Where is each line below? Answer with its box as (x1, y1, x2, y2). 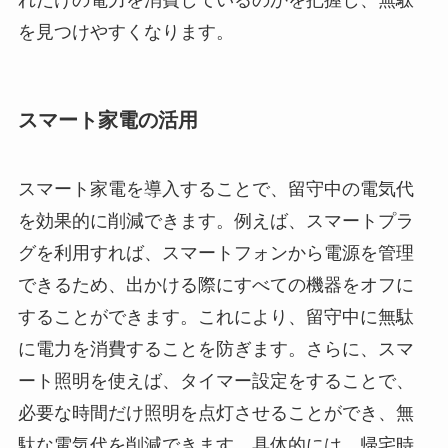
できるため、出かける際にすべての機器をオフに (17, 275, 414, 296)
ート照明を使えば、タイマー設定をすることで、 (17, 371, 414, 392)
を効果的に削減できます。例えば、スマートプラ (17, 211, 414, 232)
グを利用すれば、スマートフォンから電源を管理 (17, 243, 414, 264)
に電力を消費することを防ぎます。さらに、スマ (17, 339, 414, 360)
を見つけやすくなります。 (17, 21, 234, 42)
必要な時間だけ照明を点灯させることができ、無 (17, 403, 414, 424)
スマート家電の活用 (17, 108, 198, 131)
